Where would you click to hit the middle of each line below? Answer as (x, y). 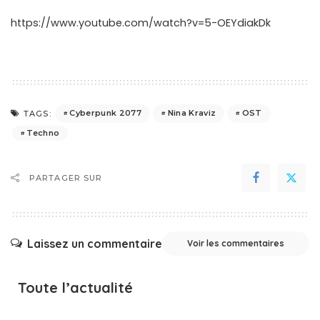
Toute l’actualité (75, 287)
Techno (43, 132)
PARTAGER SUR (66, 177)
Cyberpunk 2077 (106, 113)
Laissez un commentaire (95, 244)
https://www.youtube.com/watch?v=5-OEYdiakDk (141, 22)
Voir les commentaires (236, 243)
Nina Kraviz (192, 113)
